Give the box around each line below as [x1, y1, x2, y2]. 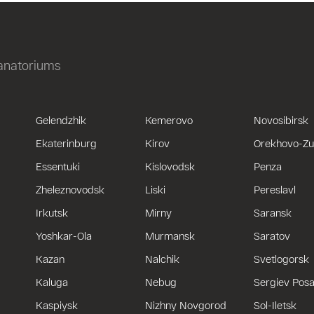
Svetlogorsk [254, 252, 310, 265]
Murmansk [144, 229, 195, 242]
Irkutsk [36, 206, 69, 219]
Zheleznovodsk [36, 183, 105, 196]
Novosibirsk [254, 114, 309, 126]
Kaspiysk [36, 299, 78, 311]
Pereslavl [254, 183, 296, 196]
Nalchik [144, 252, 179, 265]
